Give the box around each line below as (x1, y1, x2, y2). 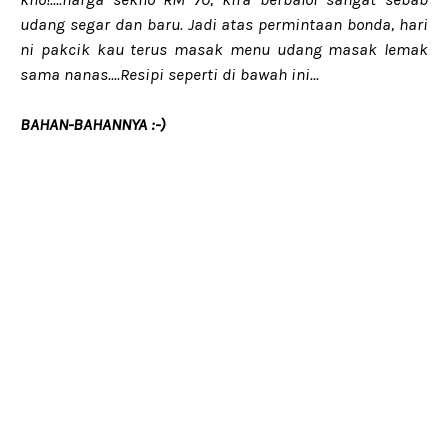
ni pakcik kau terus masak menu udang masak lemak (20, 39, 428, 59)
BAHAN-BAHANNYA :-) (20, 114, 165, 134)
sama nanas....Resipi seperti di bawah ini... (20, 64, 319, 84)
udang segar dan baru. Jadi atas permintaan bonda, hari (20, 14, 428, 34)
